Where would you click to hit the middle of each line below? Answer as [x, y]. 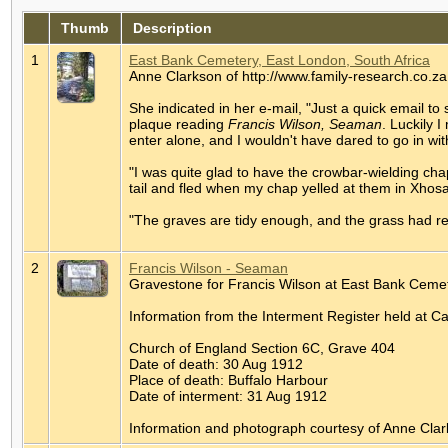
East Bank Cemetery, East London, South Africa [279, 59]
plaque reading [178, 123]
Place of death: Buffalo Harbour [228, 379]
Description [172, 27]
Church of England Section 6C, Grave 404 [262, 347]
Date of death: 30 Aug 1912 [216, 363]
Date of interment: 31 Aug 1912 [228, 395]
